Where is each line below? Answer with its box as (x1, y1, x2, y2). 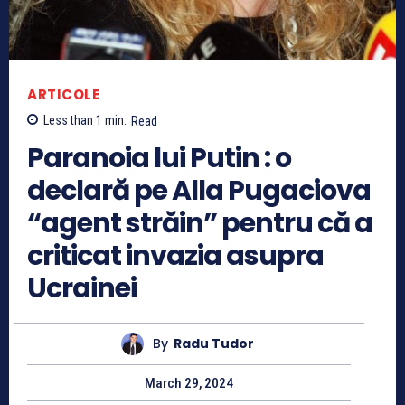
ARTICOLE (27, 85, 99, 105)
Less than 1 (43, 113, 102, 128)
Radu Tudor (174, 334, 254, 353)
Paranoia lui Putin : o (27, 138, 291, 177)
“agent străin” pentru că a (27, 203, 372, 242)
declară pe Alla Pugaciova (27, 171, 371, 210)
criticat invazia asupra (27, 236, 324, 275)
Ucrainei (27, 268, 137, 307)
